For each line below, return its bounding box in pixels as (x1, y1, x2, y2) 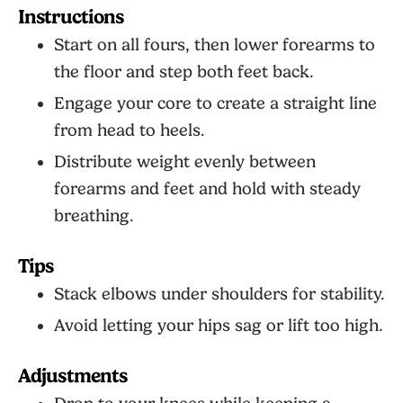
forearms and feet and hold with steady (54, 179, 361, 199)
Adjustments (18, 364, 128, 387)
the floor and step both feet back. (54, 62, 314, 82)
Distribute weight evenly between (54, 152, 316, 172)
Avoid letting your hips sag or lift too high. (54, 316, 383, 336)
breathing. (54, 206, 134, 226)
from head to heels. (54, 121, 205, 140)
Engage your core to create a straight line (54, 94, 377, 113)
